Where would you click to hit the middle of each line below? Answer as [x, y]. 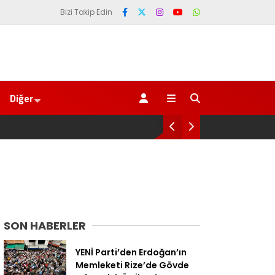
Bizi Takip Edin [86, 12]
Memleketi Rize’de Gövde [132, 265]
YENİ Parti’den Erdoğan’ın [131, 252]
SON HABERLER [45, 226]
